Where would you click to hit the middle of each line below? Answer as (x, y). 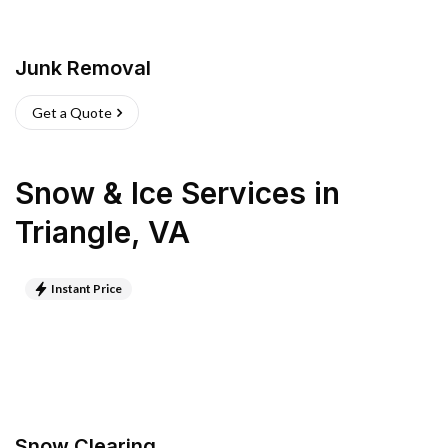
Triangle (73, 232)
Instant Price (86, 288)
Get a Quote (72, 112)
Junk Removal (83, 68)
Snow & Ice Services (160, 193)
